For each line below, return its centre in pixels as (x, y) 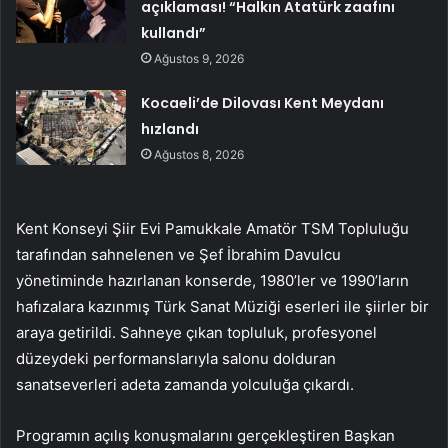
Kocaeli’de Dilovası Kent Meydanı (263, 103)
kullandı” (174, 33)
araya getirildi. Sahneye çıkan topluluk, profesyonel (196, 333)
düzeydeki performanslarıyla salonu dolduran (176, 359)
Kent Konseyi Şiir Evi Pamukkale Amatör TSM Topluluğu (212, 229)
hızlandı (170, 129)
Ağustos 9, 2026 (199, 59)
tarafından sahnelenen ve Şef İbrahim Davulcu (178, 255)
